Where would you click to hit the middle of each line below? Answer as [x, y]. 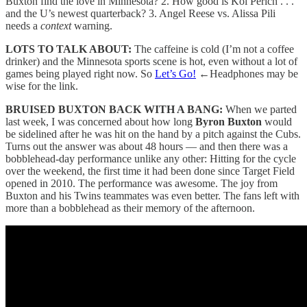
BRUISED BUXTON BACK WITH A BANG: [114, 109]
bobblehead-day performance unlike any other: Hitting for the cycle [151, 158]
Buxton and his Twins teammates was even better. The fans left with [152, 195]
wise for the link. [42, 86]
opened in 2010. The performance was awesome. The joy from [142, 183]
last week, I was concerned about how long [100, 121]
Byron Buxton [229, 121]
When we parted [260, 109]
